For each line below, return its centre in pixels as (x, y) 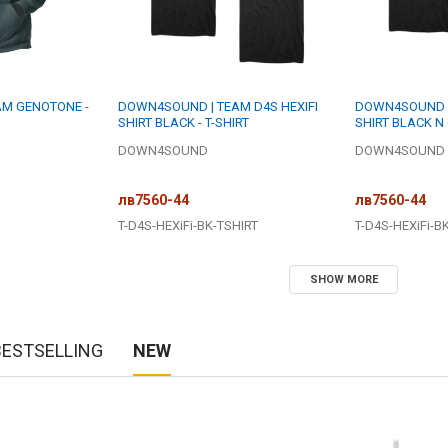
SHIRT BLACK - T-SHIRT (183, 123)
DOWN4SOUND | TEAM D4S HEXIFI (217, 107)
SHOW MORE (343, 279)
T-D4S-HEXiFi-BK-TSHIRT (187, 225)
